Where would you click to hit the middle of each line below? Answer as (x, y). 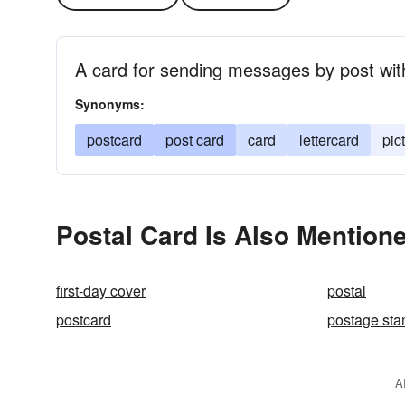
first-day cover (101, 291)
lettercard (329, 140)
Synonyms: (110, 104)
